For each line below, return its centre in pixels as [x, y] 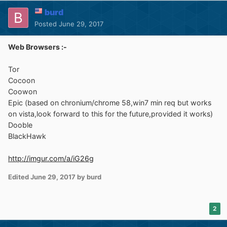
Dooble [20, 125]
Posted [47, 24]
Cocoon [22, 80]
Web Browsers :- [37, 47]
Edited [19, 177]
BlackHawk [27, 136]
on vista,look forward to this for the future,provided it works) [110, 113]
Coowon [23, 91]
